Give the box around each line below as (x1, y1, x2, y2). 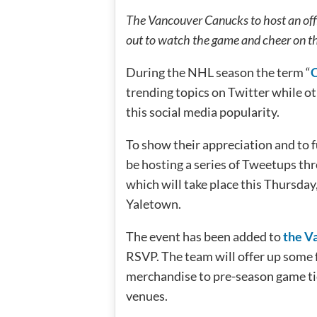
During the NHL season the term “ (126, 64, 311, 80)
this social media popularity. (126, 104, 279, 120)
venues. (126, 288, 168, 304)
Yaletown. (126, 196, 181, 212)
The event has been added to (126, 229, 283, 244)
